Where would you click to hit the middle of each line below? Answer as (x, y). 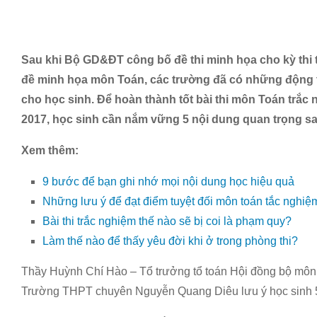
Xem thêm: (50, 150)
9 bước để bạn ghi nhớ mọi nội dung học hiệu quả (168, 181)
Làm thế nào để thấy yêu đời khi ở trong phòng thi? (170, 241)
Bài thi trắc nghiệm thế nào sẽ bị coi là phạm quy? (167, 221)
